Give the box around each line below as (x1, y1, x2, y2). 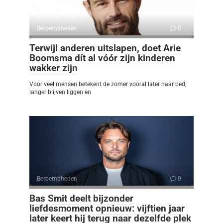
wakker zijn (29, 62, 78, 74)
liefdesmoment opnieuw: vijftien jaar (29, 202, 185, 214)
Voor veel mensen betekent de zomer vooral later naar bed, (29, 80, 186, 88)
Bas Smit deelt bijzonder (29, 192, 133, 204)
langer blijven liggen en (29, 88, 91, 96)
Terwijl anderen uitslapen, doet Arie (29, 42, 181, 54)
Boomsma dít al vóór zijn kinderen (29, 52, 175, 64)
